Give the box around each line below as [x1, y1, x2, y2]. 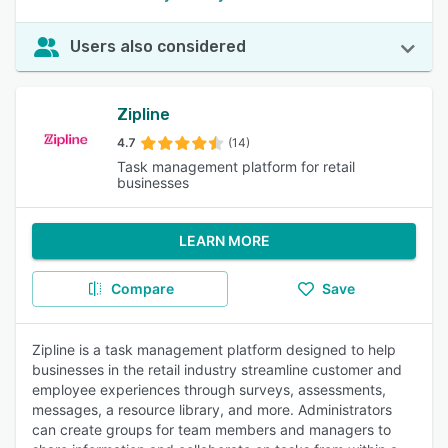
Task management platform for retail [116, 158, 355, 175]
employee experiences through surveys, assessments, [32, 381, 386, 398]
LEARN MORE [178, 232, 270, 249]
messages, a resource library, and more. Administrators [32, 401, 392, 418]
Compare [110, 280, 174, 297]
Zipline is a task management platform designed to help [32, 341, 396, 358]
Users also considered [70, 37, 246, 56]
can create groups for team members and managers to [32, 421, 391, 438]
